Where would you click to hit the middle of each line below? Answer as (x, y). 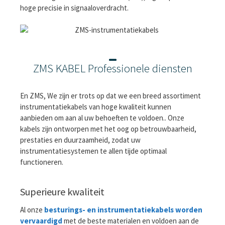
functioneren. (42, 162)
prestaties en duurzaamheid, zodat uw (80, 140)
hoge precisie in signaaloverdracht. (74, 8)
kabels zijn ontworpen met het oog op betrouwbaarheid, (108, 129)
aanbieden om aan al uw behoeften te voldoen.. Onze (102, 118)
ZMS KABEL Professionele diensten (113, 68)
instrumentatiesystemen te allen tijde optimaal (93, 151)
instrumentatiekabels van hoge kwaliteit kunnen (96, 107)
